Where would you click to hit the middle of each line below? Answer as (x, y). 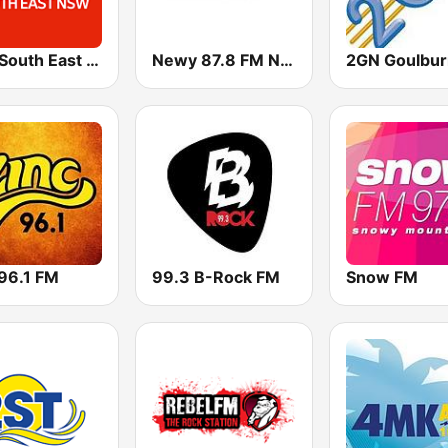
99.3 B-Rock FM (216, 276)
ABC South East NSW (92, 59)
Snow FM (381, 276)
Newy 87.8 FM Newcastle (287, 59)
